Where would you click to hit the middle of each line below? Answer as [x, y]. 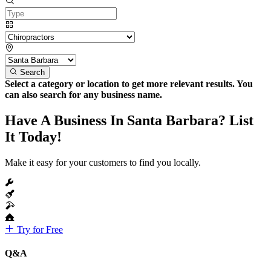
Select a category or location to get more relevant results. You [129, 83]
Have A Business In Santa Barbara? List [129, 120]
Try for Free [39, 229]
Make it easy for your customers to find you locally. [103, 162]
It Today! [33, 136]
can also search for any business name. [83, 94]
